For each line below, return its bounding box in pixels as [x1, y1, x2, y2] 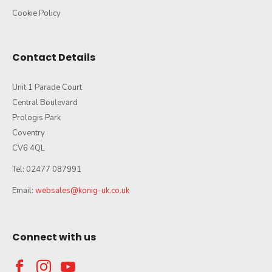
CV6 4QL [12, 142, 45, 154]
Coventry [12, 127, 45, 138]
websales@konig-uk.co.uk [35, 185, 129, 196]
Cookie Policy [12, 7, 61, 19]
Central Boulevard [12, 97, 78, 108]
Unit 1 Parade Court [12, 81, 82, 93]
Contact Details [12, 50, 95, 64]
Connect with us [12, 229, 96, 244]
